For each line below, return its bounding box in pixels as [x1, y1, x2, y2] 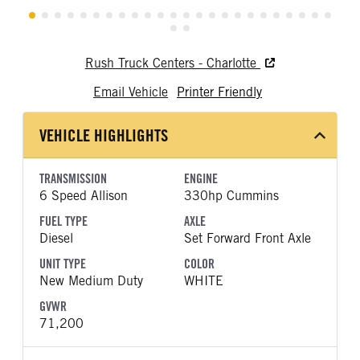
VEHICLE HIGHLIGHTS [39, 125, 168, 145]
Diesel [39, 230, 73, 246]
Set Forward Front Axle [184, 230, 311, 246]
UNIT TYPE [39, 256, 86, 272]
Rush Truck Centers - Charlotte [84, 55, 261, 71]
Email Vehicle [93, 84, 168, 100]
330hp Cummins [184, 187, 279, 203]
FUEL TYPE [39, 213, 88, 229]
